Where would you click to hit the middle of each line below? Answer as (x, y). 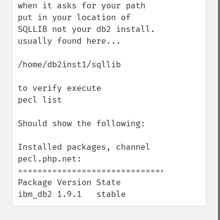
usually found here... (72, 41)
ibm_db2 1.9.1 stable (72, 194)
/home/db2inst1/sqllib (69, 65)
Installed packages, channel (84, 147)
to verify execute (62, 88)
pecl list (40, 100)
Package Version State (69, 182)
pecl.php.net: (50, 159)
